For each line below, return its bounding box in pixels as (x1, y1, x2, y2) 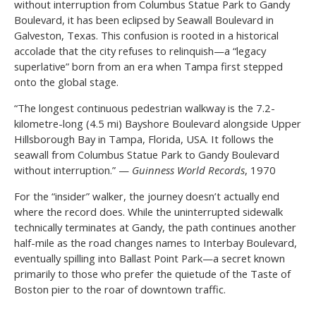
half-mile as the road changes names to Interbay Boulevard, (14, 235, 297, 250)
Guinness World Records (132, 162, 245, 177)
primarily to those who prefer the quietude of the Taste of (14, 266, 291, 281)
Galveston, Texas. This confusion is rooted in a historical (14, 28, 279, 42)
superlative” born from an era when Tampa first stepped (14, 59, 283, 73)
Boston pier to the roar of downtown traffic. (14, 281, 226, 296)
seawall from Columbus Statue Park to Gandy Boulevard (14, 147, 279, 162)
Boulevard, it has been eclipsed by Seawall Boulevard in (14, 12, 274, 27)
